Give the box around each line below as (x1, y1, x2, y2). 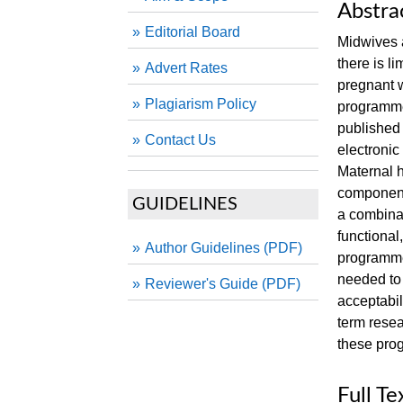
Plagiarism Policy (145, 96, 256, 112)
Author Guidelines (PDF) (145, 240, 302, 255)
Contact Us (145, 132, 216, 148)
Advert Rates (145, 60, 228, 76)
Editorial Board (145, 24, 240, 40)
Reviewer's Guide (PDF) (145, 276, 300, 291)
